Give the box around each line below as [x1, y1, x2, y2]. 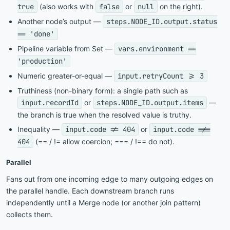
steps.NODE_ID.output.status [106, 16, 217, 26]
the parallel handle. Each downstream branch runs [6, 186, 174, 195]
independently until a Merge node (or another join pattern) [6, 198, 201, 207]
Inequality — [17, 124, 62, 133]
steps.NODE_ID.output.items [97, 98, 203, 107]
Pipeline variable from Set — [17, 44, 114, 53]
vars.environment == [118, 44, 196, 53]
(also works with [37, 2, 95, 11]
